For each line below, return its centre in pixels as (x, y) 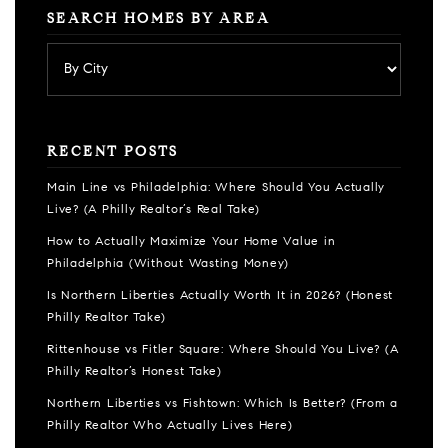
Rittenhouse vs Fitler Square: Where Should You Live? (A (223, 350)
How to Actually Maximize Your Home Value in (191, 242)
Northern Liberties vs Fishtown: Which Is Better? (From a (222, 404)
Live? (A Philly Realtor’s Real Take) (153, 210)
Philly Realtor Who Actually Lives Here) (170, 426)
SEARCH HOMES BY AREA (158, 20)
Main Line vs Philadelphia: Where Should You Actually (216, 188)
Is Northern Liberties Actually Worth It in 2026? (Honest (220, 296)
